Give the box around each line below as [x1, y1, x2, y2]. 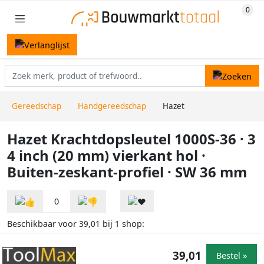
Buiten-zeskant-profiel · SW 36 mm [7, 163, 247, 182]
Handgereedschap [78, 101, 146, 112]
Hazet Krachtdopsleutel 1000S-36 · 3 [7, 130, 256, 149]
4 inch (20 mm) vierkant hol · [7, 146, 206, 166]
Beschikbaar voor [7, 217, 79, 229]
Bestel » [216, 250, 247, 262]
